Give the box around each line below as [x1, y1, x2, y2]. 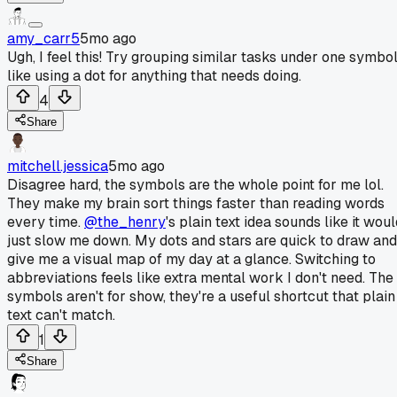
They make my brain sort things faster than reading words [7, 193, 385, 213]
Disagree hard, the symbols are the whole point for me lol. [7, 175, 384, 194]
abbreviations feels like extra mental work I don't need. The [7, 268, 393, 287]
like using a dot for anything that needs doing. [7, 66, 301, 85]
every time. [7, 212, 84, 231]
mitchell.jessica [7, 156, 108, 175]
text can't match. [7, 305, 115, 324]
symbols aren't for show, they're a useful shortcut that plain [7, 286, 395, 306]
